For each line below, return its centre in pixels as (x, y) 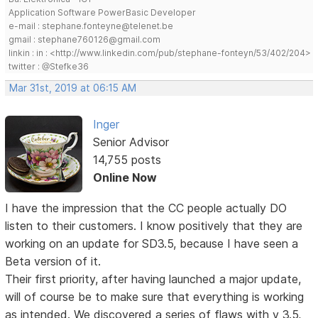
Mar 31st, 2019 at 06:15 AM (73, 88)
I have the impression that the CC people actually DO (146, 208)
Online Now (125, 177)
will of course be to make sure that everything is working (155, 297)
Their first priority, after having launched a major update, (153, 279)
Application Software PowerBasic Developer (103, 12)
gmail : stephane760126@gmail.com (85, 39)
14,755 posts (127, 159)
